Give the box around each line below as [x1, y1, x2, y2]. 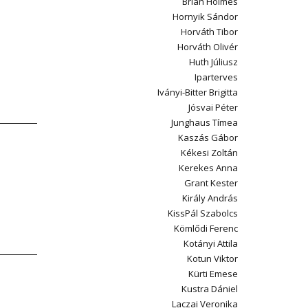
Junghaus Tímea [171, 116, 238, 129]
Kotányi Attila [184, 237, 238, 250]
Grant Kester [184, 177, 238, 189]
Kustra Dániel [181, 283, 238, 295]
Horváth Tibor [181, 25, 238, 38]
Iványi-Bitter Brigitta [157, 86, 238, 98]
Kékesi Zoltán [181, 146, 238, 159]
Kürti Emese [188, 267, 238, 280]
